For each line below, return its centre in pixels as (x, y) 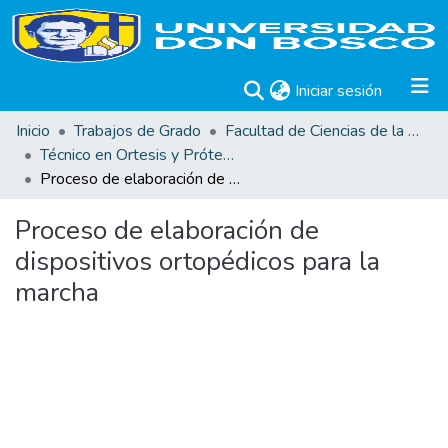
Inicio (33, 131)
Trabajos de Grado (137, 131)
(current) (410, 90)
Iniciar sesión (338, 91)
